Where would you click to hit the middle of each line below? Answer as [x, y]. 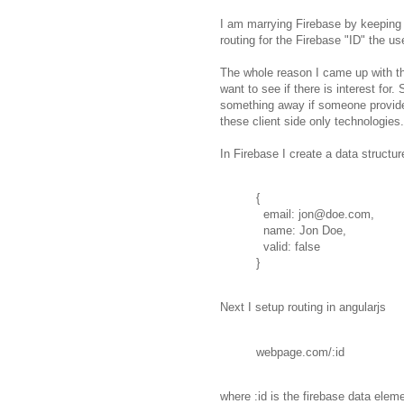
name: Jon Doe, [301, 231]
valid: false [288, 247]
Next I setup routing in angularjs [303, 308]
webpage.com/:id [300, 352]
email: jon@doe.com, [315, 215]
